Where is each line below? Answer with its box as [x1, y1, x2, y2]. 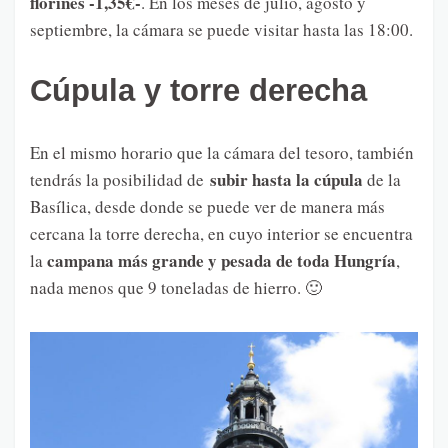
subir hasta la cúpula [204, 166, 363, 192]
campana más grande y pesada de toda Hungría [43, 247, 396, 273]
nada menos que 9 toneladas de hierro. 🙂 [30, 275, 322, 299]
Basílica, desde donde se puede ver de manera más [30, 194, 385, 218]
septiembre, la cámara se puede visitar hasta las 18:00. [30, 17, 413, 41]
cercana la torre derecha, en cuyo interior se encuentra [30, 221, 413, 245]
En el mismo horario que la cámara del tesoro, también [30, 140, 414, 164]
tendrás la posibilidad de [30, 167, 204, 191]
